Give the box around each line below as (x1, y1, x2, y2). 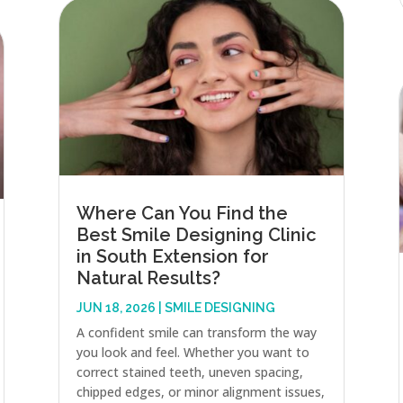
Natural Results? (76, 267, 220, 290)
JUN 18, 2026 (76, 300, 156, 316)
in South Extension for (76, 246, 269, 268)
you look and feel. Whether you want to (76, 344, 309, 362)
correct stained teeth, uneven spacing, (76, 363, 303, 381)
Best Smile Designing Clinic (76, 224, 317, 246)
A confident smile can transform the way (76, 324, 317, 342)
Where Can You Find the (76, 202, 288, 225)
